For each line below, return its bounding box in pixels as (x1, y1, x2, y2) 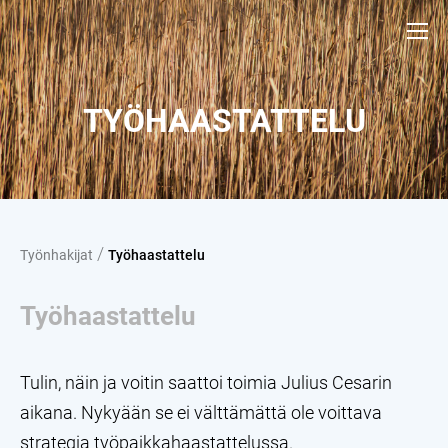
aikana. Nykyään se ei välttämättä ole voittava (20, 401, 382, 423)
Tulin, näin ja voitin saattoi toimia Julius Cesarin (20, 371, 392, 393)
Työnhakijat (20, 247, 93, 263)
